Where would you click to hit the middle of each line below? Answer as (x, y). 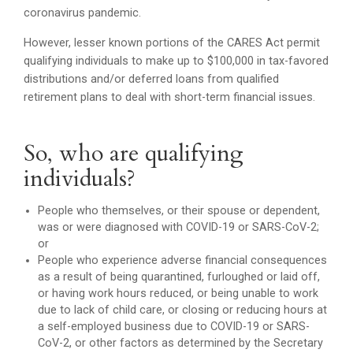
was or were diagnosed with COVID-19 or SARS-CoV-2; (179, 228)
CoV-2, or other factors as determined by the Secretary (181, 344)
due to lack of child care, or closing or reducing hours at (183, 310)
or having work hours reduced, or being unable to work (178, 294)
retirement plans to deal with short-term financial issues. (170, 97)
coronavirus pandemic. (83, 13)
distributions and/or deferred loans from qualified (152, 79)
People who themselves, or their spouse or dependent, (179, 211)
